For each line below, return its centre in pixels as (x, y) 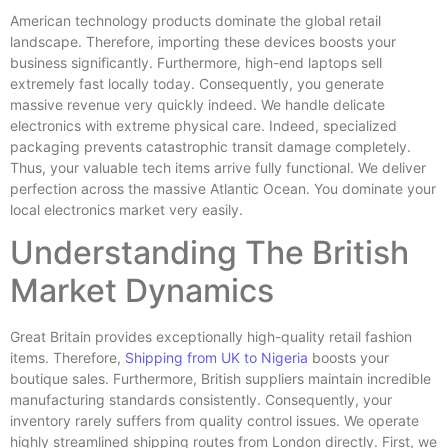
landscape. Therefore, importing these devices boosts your (203, 41)
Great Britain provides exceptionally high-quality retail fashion (211, 337)
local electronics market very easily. (126, 209)
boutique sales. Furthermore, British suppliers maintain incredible (220, 379)
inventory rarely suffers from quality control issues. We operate (214, 421)
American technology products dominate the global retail (195, 20)
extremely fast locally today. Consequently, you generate (197, 83)
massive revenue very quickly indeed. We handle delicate (197, 104)
